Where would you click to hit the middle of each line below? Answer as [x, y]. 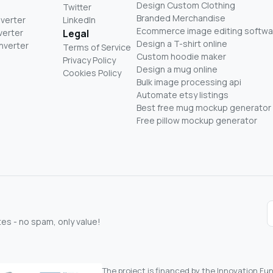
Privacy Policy [89, 60]
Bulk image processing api [189, 82]
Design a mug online [177, 69]
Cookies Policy [92, 73]
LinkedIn [79, 19]
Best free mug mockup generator [204, 107]
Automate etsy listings [183, 94]
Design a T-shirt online [182, 43]
